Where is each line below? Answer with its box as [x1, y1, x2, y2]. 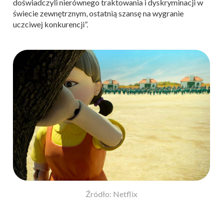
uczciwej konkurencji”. [13, 19, 88, 29]
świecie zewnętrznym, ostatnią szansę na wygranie [13, 8, 184, 18]
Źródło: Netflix [86, 189, 137, 199]
